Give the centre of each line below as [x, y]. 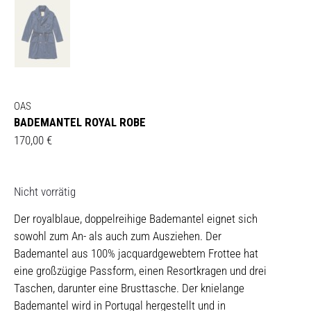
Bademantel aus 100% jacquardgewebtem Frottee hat [136, 254]
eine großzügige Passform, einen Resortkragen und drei [140, 271]
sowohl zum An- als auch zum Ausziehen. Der [118, 236]
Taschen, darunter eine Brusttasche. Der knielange [129, 288]
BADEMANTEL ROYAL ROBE [80, 123]
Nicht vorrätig [45, 192]
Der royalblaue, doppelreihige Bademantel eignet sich [136, 219]
